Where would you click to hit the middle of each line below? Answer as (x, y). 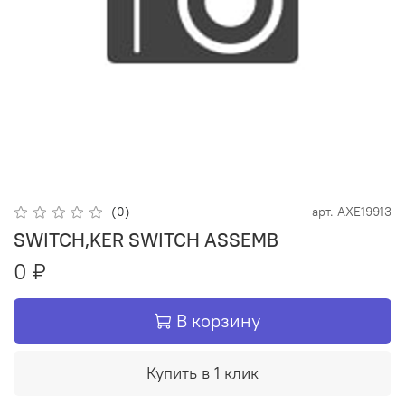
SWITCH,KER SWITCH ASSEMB (146, 240)
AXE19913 (364, 212)
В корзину (218, 320)
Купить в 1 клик (202, 372)
